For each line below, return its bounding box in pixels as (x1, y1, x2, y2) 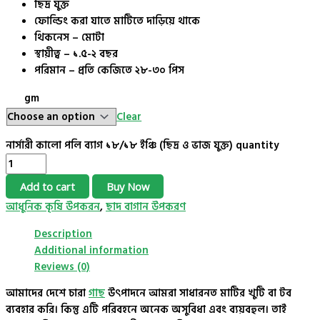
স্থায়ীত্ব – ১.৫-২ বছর (34, 46, 118, 63)
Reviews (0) (34, 258, 90, 275)
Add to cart (20, 179, 75, 194)
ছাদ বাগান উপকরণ (106, 198, 186, 215)
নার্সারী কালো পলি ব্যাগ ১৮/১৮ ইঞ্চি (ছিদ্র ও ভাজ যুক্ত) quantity (6, 136, 279, 154)
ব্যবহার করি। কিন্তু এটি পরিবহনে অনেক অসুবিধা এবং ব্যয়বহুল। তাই (6, 301, 286, 319)
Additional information (34, 241, 149, 259)
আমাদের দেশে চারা (6, 285, 89, 302)
